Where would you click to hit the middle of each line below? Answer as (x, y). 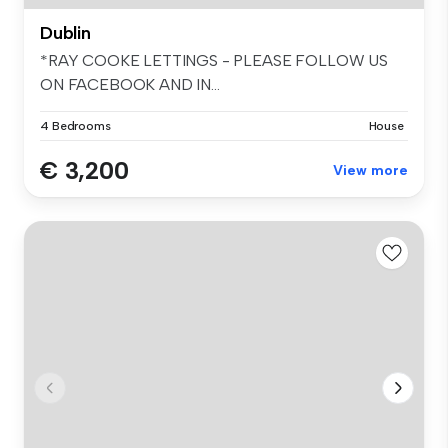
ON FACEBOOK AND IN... (130, 84)
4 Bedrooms (75, 125)
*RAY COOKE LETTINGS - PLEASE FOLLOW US (214, 60)
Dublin (65, 32)
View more (370, 170)
